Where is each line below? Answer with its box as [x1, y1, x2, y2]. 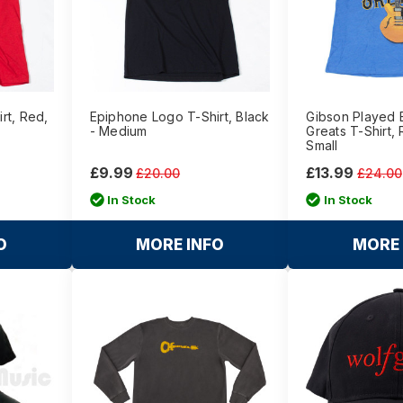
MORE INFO [135, 236, 224, 255]
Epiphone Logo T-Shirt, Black [89, 109, 270, 125]
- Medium [89, 123, 148, 139]
